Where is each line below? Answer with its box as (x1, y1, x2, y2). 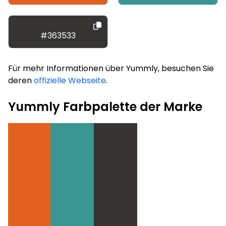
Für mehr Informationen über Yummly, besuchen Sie (8, 62, 214, 74)
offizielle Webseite (34, 74, 106, 86)
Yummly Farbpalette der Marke (8, 98, 202, 115)
